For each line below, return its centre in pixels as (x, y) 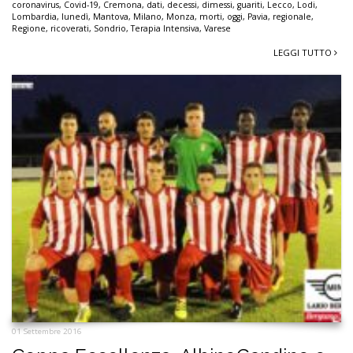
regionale (292, 17)
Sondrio (110, 29)
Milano (147, 17)
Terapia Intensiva (165, 29)
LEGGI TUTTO (304, 53)
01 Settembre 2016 (47, 331)
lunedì (75, 17)
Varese (217, 29)
